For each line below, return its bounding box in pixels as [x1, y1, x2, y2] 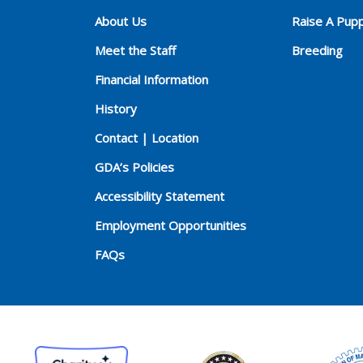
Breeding [292, 41, 344, 58]
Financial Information [95, 70, 208, 88]
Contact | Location [95, 129, 199, 146]
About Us [95, 12, 147, 29]
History [95, 100, 137, 117]
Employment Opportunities [95, 216, 246, 233]
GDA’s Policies [95, 158, 174, 175]
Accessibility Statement [95, 187, 224, 204]
